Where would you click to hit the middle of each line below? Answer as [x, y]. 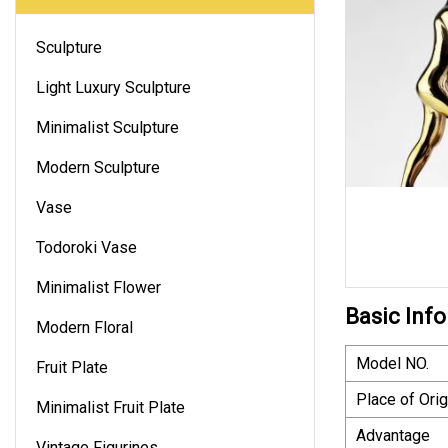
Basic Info [395, 316]
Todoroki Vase [86, 247]
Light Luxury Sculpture [113, 87]
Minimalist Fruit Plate [110, 407]
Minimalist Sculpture [107, 127]
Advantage [393, 435]
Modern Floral [84, 327]
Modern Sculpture [98, 167]
